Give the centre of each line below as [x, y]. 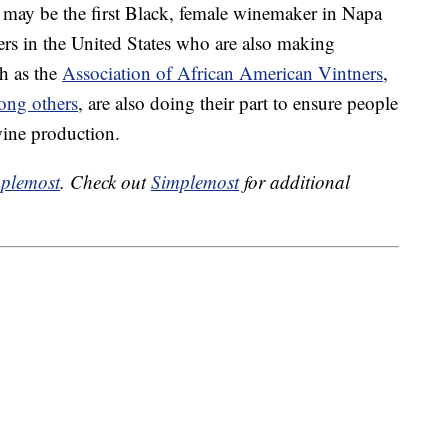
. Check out [105, 182]
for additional [294, 182]
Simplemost [195, 182]
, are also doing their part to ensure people [238, 103]
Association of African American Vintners [222, 73]
